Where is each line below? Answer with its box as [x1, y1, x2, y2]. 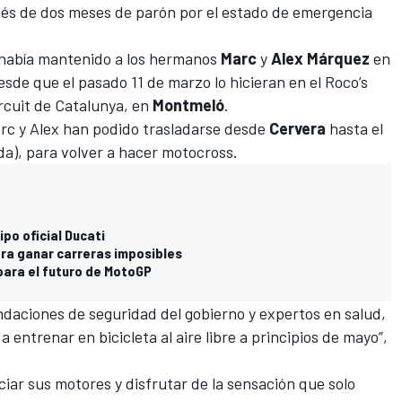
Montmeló [153, 95, 224, 116]
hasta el [326, 118, 383, 139]
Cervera [269, 118, 326, 139]
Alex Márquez [271, 48, 370, 69]
